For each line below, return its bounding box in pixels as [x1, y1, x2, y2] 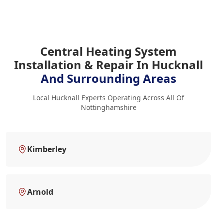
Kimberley [27, 143, 66, 155]
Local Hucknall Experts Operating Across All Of [33, 93, 184, 102]
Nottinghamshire [80, 102, 137, 112]
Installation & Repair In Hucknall [14, 56, 203, 73]
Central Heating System [40, 43, 177, 59]
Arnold [27, 186, 53, 197]
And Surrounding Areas [41, 70, 176, 86]
